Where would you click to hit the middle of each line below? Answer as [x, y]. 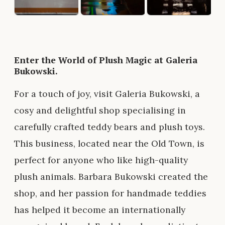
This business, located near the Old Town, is [109, 144]
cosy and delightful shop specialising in [100, 110]
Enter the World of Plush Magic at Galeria [106, 60]
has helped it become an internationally [100, 210]
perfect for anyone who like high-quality [101, 160]
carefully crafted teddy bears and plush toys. [109, 127]
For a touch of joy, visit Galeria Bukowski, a [107, 94]
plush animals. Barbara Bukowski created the [111, 177]
